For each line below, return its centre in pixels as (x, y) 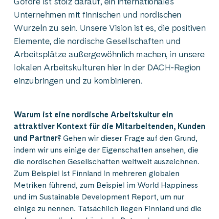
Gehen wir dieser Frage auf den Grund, (130, 138)
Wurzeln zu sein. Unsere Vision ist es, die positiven (109, 28)
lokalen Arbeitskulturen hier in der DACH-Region (107, 67)
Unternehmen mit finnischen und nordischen (98, 14)
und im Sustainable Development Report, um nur (99, 197)
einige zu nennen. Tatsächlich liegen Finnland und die (108, 208)
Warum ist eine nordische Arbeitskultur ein (93, 115)
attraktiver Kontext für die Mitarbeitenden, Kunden (109, 126)
